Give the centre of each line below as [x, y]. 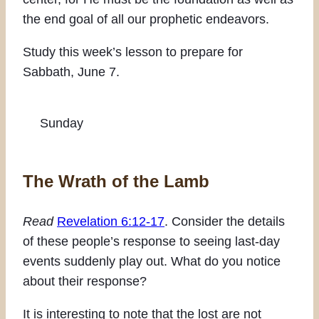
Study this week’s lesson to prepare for [133, 52]
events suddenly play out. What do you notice [152, 261]
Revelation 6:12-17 [111, 221]
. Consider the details [225, 221]
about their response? [85, 281]
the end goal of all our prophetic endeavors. [146, 19]
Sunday [62, 123]
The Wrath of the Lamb [116, 181]
